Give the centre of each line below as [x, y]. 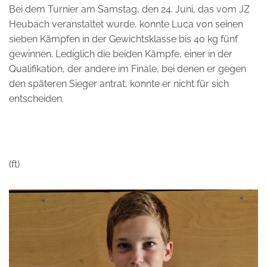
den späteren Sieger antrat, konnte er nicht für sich [119, 84]
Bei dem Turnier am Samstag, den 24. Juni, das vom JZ [129, 9]
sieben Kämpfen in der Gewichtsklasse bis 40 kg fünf [123, 39]
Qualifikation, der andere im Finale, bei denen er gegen [128, 69]
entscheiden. [36, 99]
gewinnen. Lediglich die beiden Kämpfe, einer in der [121, 54]
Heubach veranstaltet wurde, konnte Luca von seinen [126, 24]
